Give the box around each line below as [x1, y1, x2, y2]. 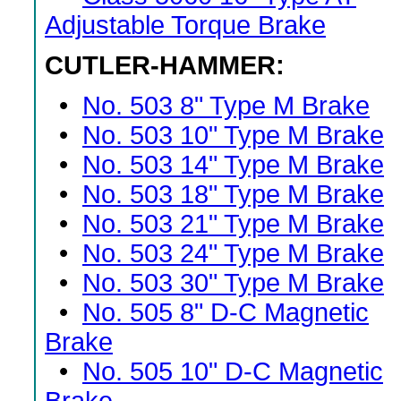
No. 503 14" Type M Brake [82, 150, 384, 179]
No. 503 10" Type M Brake [82, 121, 384, 149]
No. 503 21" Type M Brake [82, 209, 384, 238]
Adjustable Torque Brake [45, 11, 326, 39]
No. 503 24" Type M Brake [82, 239, 384, 268]
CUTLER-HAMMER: [45, 51, 285, 80]
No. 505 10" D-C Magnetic [82, 357, 383, 386]
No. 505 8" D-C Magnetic [82, 298, 369, 327]
